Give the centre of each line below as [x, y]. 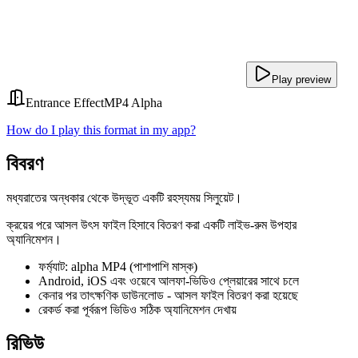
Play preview [301, 80]
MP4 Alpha [133, 103]
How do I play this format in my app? [101, 130]
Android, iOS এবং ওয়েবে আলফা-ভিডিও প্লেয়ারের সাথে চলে [169, 280]
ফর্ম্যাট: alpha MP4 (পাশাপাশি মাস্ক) [118, 266]
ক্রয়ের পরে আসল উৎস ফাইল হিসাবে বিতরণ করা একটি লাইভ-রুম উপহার [151, 225]
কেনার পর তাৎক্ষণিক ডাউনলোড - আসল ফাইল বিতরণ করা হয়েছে [168, 295]
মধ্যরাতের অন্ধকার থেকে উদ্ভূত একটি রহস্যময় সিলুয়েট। [124, 197]
